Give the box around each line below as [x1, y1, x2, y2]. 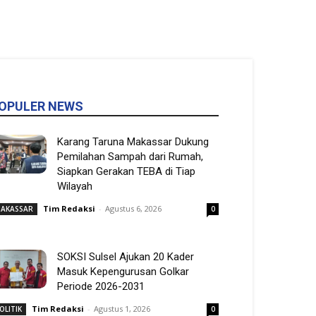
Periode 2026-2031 [57, 280, 145, 293]
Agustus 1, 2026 [94, 303, 150, 314]
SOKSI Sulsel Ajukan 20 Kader [57, 250, 194, 263]
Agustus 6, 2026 [105, 203, 162, 214]
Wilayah [57, 180, 92, 193]
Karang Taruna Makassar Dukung [57, 135, 209, 148]
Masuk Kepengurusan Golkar [57, 265, 189, 278]
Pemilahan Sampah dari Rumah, [57, 150, 203, 163]
